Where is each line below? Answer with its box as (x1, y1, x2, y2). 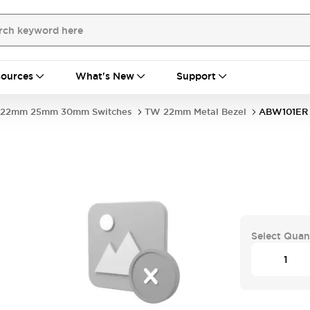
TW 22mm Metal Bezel (145, 106, 246, 118)
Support (176, 70, 216, 82)
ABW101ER (259, 106, 308, 118)
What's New (75, 70, 134, 82)
